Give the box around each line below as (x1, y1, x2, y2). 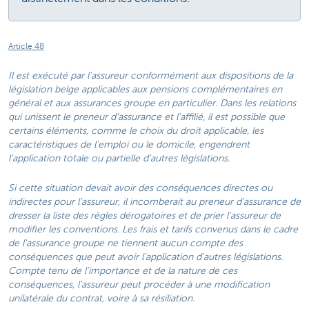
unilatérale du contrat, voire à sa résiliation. (8, 293, 195, 304)
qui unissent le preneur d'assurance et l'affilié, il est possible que (8, 112, 285, 123)
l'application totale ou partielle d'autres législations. (8, 153, 230, 164)
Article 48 (8, 41, 44, 52)
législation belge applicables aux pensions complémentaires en (8, 84, 282, 95)
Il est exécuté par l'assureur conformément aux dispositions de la (8, 70, 293, 81)
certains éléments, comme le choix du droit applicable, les (8, 126, 263, 137)
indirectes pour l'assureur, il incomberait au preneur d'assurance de (8, 197, 301, 208)
